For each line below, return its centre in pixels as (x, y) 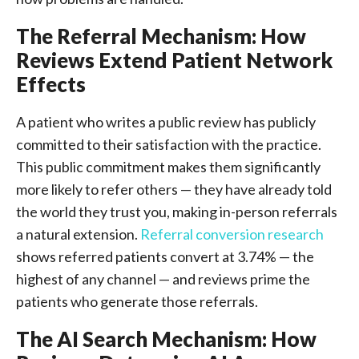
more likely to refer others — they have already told (174, 189)
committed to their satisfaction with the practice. (169, 144)
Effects (51, 84)
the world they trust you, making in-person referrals (177, 212)
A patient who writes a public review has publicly (166, 122)
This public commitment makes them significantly (168, 167)
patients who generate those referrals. (137, 301)
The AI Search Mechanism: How (166, 339)
